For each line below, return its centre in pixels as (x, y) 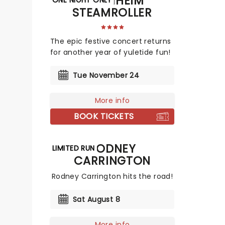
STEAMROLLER (112, 12)
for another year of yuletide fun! (110, 52)
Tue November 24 (106, 75)
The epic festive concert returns (111, 41)
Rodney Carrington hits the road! (112, 176)
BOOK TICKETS (104, 116)
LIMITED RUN (74, 148)
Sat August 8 (97, 199)
